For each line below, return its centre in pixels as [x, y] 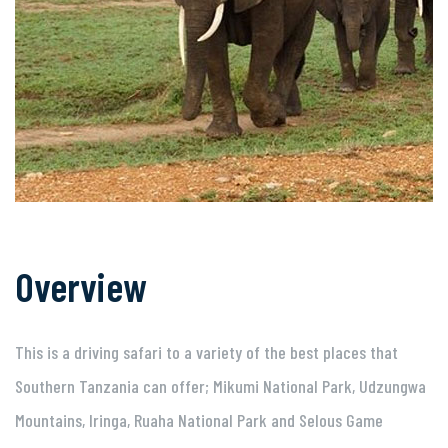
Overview [81, 286]
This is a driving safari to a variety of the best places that [206, 352]
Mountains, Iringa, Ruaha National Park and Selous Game [199, 420]
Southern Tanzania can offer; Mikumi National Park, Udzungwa [220, 386]
